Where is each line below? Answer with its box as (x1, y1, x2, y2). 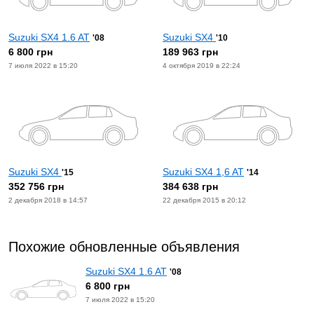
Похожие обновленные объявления (8, 239, 240, 254)
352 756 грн (8, 181, 64, 192)
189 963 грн (163, 46, 218, 57)
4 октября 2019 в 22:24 (163, 62, 240, 69)
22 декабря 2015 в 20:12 (163, 196, 246, 204)
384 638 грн (163, 181, 218, 192)
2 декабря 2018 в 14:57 (8, 196, 88, 204)
